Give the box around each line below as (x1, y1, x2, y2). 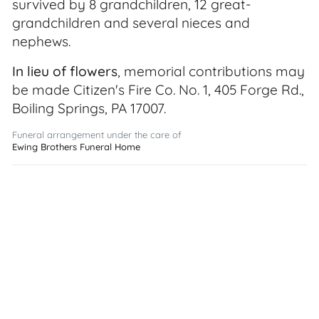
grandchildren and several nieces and (12, 14, 250, 31)
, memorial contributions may (117, 63, 305, 80)
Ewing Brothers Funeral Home (12, 141, 140, 152)
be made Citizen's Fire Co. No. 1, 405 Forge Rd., (12, 81, 304, 98)
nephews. (12, 33, 70, 50)
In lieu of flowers (12, 63, 117, 80)
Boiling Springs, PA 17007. (12, 100, 166, 117)
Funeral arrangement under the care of (12, 129, 182, 140)
